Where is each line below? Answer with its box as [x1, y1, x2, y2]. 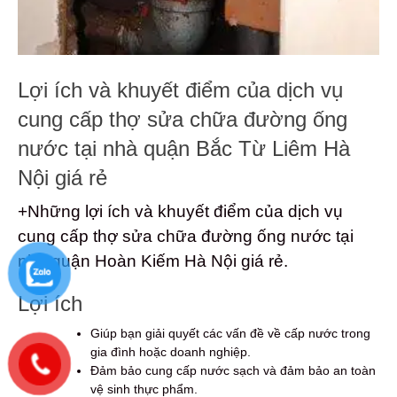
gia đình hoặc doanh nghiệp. [90, 345, 251, 360]
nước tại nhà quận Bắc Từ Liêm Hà [18, 136, 350, 161]
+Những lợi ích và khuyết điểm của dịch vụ [18, 202, 343, 222]
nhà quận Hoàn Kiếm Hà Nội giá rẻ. [18, 252, 288, 271]
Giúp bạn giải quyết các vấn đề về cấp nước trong [90, 326, 370, 341]
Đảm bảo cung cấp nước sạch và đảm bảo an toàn [90, 363, 376, 378]
